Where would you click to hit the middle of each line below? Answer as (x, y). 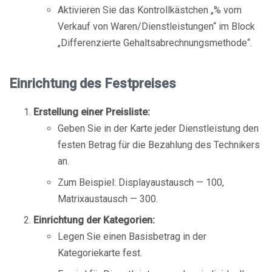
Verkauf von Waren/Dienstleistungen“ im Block (156, 26)
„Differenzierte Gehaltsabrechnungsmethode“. (155, 43)
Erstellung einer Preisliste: (92, 112)
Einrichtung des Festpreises (93, 83)
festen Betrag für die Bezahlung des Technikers (159, 145)
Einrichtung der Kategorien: (94, 220)
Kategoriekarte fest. (100, 253)
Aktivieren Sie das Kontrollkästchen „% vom (150, 10)
